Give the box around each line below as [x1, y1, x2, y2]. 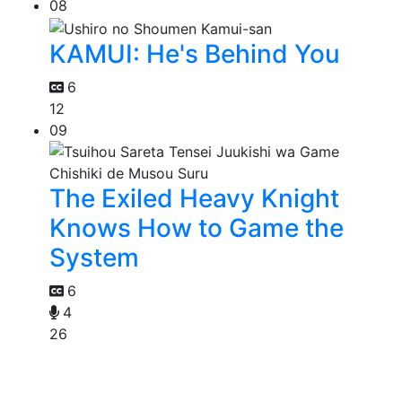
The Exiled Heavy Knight [49, 183, 339, 214]
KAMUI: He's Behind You [49, 39, 340, 70]
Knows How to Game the [49, 213, 344, 244]
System [49, 242, 139, 274]
